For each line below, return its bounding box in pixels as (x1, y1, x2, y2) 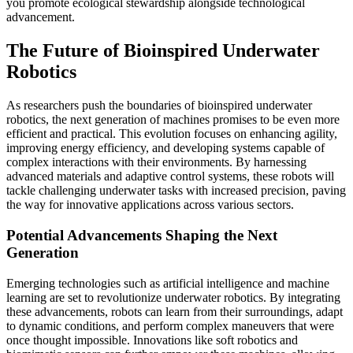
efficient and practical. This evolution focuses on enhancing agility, (6, 127, 337, 141)
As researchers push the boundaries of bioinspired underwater (6, 98, 312, 113)
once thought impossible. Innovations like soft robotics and (6, 333, 298, 347)
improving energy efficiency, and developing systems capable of (6, 141, 325, 155)
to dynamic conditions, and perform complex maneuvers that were (6, 318, 334, 333)
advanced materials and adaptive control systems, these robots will (6, 169, 334, 184)
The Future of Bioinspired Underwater (6, 40, 320, 61)
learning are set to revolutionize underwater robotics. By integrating (6, 290, 340, 304)
